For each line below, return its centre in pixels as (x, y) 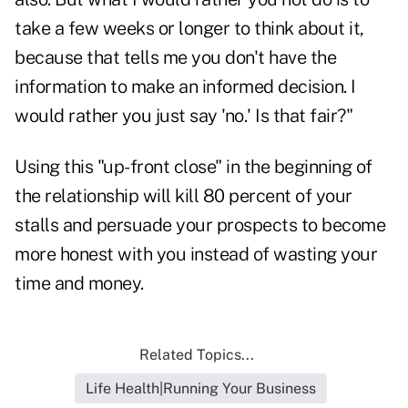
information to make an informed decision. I (185, 87)
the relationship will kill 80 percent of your (184, 196)
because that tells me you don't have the (175, 58)
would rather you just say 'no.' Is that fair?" (184, 116)
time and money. (79, 284)
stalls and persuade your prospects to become (200, 225)
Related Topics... (197, 355)
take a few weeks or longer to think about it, (189, 29)
